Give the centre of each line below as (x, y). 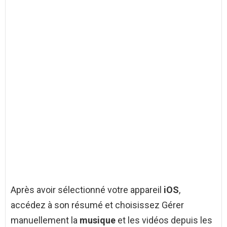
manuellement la (45, 220)
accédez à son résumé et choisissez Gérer (97, 205)
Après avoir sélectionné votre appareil (87, 190)
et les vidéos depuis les (164, 220)
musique (98, 220)
